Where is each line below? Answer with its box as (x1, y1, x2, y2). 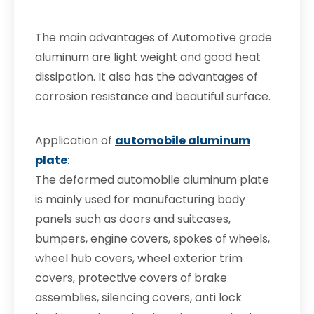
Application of (35, 132, 115, 149)
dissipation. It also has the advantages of (35, 69, 258, 85)
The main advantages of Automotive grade (35, 29, 272, 46)
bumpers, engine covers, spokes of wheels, (35, 231, 270, 247)
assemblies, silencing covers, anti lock (35, 289, 242, 306)
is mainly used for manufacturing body (35, 191, 245, 207)
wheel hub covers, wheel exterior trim (35, 250, 243, 266)
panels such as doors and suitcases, (35, 211, 231, 227)
